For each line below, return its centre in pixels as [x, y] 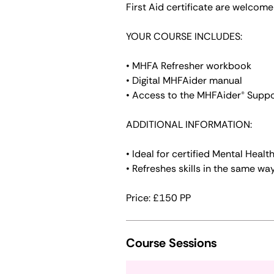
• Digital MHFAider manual [184, 80]
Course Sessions [171, 243]
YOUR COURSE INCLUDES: [184, 36]
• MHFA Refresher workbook [189, 66]
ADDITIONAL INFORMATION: [189, 124]
